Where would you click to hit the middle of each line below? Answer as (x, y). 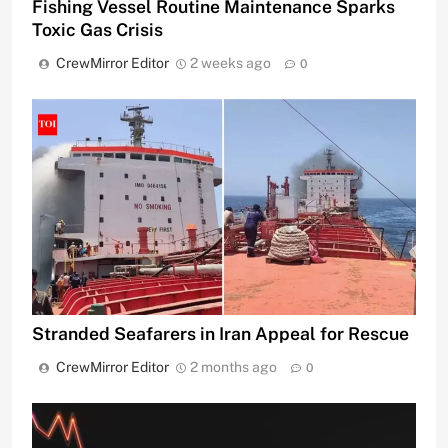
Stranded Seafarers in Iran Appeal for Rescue (220, 334)
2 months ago (233, 367)
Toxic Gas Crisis (97, 30)
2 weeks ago (230, 63)
